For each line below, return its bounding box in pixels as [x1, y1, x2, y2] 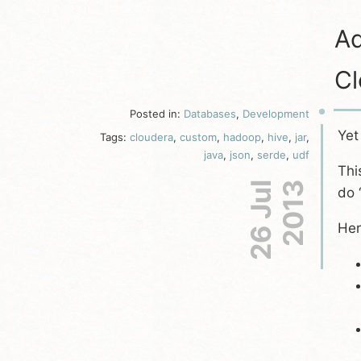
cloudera [130, 131, 173, 143]
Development [243, 107, 309, 120]
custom [180, 131, 217, 143]
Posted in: [130, 107, 184, 120]
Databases [184, 107, 236, 120]
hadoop [223, 131, 261, 143]
